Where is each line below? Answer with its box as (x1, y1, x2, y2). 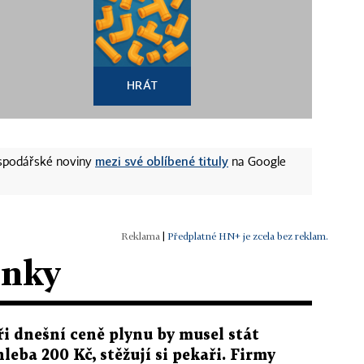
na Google (228, 156, 286, 168)
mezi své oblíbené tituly (95, 153, 228, 168)
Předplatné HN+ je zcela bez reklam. (167, 229, 328, 242)
